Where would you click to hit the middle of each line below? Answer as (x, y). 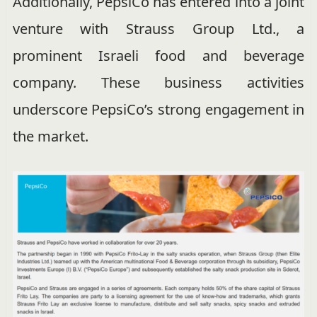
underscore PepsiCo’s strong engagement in (158, 109)
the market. (50, 136)
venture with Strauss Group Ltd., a (158, 28)
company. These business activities (158, 82)
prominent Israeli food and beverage (158, 55)
